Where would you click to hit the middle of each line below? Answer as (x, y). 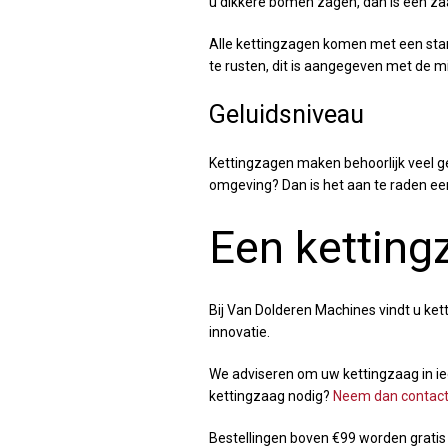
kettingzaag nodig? (270, 395)
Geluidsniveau (286, 114)
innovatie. (239, 331)
